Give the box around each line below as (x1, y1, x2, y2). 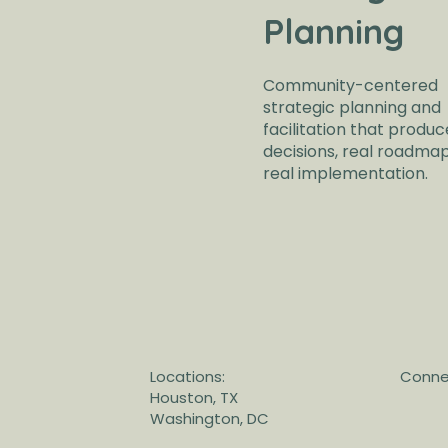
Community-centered (263, 73, 439, 97)
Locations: (150, 365, 226, 387)
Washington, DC (150, 407, 270, 429)
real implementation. (263, 161, 429, 185)
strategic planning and (263, 95, 442, 119)
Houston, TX (150, 386, 239, 408)
